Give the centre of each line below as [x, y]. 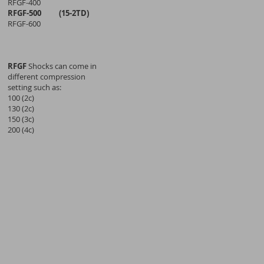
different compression [47, 77]
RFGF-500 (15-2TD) [48, 13]
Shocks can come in [62, 66]
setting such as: [34, 87]
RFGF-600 [24, 24]
